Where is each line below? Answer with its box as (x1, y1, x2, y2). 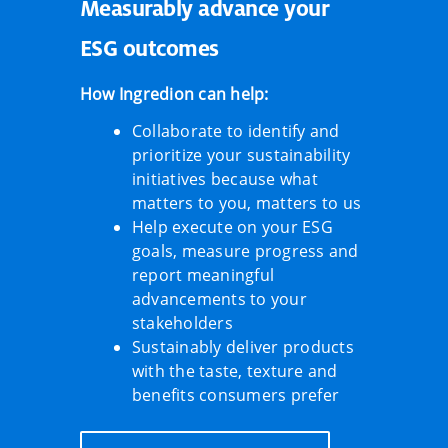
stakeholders (132, 311, 233, 334)
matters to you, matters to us (132, 191, 362, 214)
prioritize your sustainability (132, 143, 351, 166)
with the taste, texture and (132, 359, 338, 382)
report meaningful (132, 263, 275, 286)
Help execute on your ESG (132, 215, 333, 238)
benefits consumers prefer (132, 383, 340, 406)
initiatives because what (132, 167, 318, 190)
